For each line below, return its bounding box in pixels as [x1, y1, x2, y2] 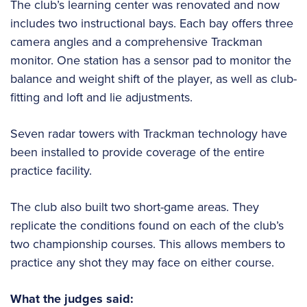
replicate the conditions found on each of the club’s [10, 216, 284, 234]
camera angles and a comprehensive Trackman [10, 32, 262, 50]
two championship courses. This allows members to [10, 234, 285, 252]
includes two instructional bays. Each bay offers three [10, 14, 293, 32]
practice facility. [10, 161, 92, 179]
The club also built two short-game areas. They [10, 197, 259, 215]
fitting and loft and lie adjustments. [10, 88, 193, 106]
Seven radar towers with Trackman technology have [10, 124, 287, 142]
